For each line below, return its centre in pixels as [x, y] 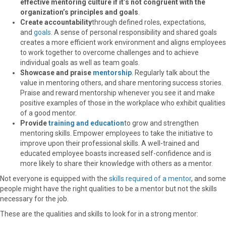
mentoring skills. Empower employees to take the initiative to [117, 133]
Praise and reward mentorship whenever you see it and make [118, 93]
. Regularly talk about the [171, 72]
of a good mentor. [48, 113]
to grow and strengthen [161, 123]
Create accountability [56, 22]
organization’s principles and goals [79, 12]
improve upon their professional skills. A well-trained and [110, 143]
